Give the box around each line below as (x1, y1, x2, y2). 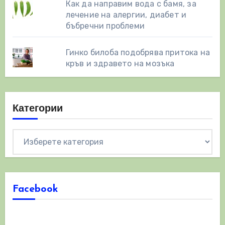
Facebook (12, 184, 58, 194)
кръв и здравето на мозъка (65, 58, 175, 68)
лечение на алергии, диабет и (65, 10, 187, 20)
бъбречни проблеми (65, 21, 145, 31)
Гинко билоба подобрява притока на (65, 47, 210, 57)
